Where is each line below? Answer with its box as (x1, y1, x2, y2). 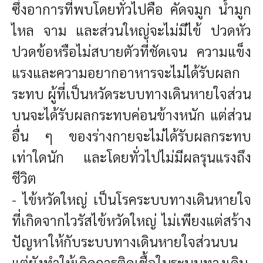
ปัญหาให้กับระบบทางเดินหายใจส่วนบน (12, 232, 238, 251)
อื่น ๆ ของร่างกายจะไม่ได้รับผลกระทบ (12, 126, 251, 146)
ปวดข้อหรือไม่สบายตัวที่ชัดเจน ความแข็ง (12, 42, 251, 61)
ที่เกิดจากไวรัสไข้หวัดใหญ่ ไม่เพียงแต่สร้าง (12, 211, 251, 230)
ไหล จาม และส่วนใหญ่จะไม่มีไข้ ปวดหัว (12, 21, 251, 40)
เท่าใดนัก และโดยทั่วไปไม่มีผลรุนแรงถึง (12, 147, 251, 167)
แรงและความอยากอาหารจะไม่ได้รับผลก (12, 63, 240, 82)
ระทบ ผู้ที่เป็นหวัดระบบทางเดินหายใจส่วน (12, 84, 251, 103)
